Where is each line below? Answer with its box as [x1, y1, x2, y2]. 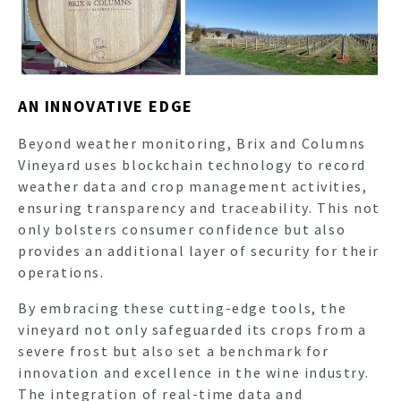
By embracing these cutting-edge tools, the [18, 299, 347, 318]
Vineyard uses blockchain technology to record [18, 156, 367, 175]
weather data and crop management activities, [18, 177, 368, 196]
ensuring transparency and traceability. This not [18, 199, 380, 218]
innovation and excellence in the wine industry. [18, 363, 370, 382]
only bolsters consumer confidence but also [18, 220, 346, 239]
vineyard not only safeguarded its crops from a [18, 320, 367, 339]
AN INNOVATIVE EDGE [18, 96, 193, 117]
